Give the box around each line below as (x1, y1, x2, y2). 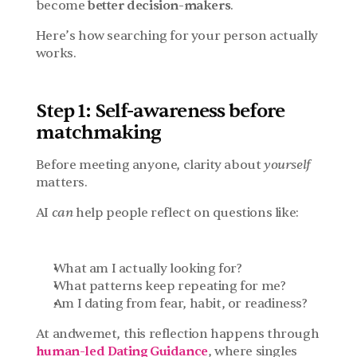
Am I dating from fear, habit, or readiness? (53, 296, 308, 312)
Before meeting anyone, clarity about (35, 157, 264, 173)
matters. (35, 175, 88, 190)
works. (35, 45, 76, 61)
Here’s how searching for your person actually (35, 28, 318, 44)
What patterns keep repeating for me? (53, 278, 286, 294)
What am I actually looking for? (53, 261, 242, 277)
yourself (264, 157, 311, 173)
